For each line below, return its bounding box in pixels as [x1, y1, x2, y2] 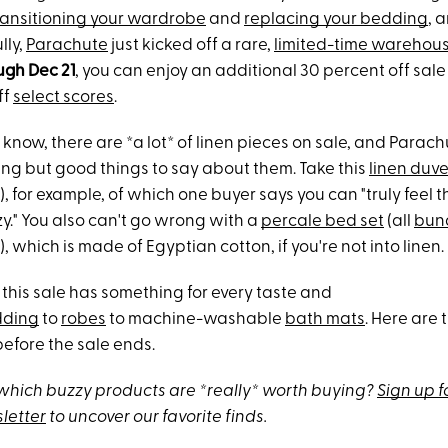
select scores [13, 89, 114, 106]
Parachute [26, 37, 108, 54]
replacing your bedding [244, 11, 428, 28]
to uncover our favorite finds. [46, 409, 267, 426]
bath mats [285, 311, 365, 328]
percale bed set [261, 213, 384, 230]
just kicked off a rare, [108, 37, 274, 54]
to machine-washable [106, 311, 285, 328]
